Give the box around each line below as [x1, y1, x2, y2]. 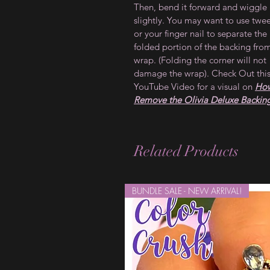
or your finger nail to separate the [134, 28, 267, 39]
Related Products [134, 142, 239, 160]
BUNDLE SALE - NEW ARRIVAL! [132, 185, 242, 196]
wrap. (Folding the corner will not [134, 54, 266, 66]
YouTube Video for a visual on [134, 81, 255, 92]
